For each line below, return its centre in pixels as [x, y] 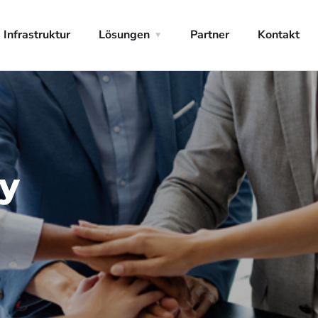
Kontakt [279, 35]
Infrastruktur [37, 35]
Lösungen [124, 35]
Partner [210, 35]
